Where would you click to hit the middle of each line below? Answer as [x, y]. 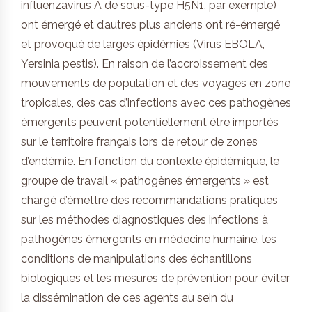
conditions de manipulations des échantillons [136, 259]
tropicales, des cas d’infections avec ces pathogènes [156, 103]
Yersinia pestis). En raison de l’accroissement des [145, 64]
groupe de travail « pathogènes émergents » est [145, 181]
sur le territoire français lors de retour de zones [139, 142]
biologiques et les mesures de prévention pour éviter [155, 279]
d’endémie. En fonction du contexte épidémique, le [150, 162]
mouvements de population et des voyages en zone [156, 84]
